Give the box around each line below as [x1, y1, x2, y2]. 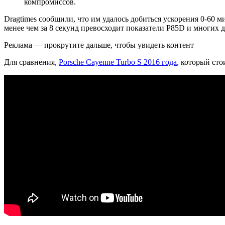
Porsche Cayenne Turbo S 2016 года [59, 58, 177, 66]
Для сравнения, [4, 58, 59, 66]
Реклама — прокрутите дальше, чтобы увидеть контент [4, 41, 194, 49]
